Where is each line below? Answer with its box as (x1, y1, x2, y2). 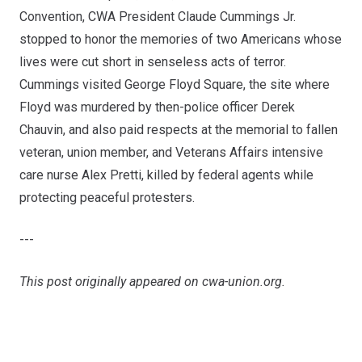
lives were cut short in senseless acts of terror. (19, 53, 286, 69)
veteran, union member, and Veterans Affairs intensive (19, 144, 323, 160)
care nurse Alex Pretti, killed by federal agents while (19, 166, 314, 183)
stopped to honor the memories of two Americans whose (19, 31, 342, 47)
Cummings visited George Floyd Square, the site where (19, 76, 330, 92)
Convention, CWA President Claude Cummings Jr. (19, 8, 296, 24)
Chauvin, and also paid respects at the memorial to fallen (19, 121, 338, 137)
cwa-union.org (202, 273, 282, 289)
